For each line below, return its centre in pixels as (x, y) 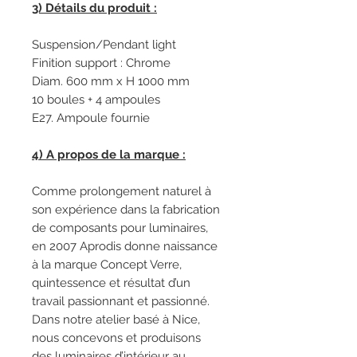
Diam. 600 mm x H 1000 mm (111, 81)
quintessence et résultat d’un (111, 283)
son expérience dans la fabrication (126, 210)
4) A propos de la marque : (109, 155)
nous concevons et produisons (116, 338)
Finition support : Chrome (101, 63)
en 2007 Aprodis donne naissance (125, 246)
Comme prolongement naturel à (122, 191)
